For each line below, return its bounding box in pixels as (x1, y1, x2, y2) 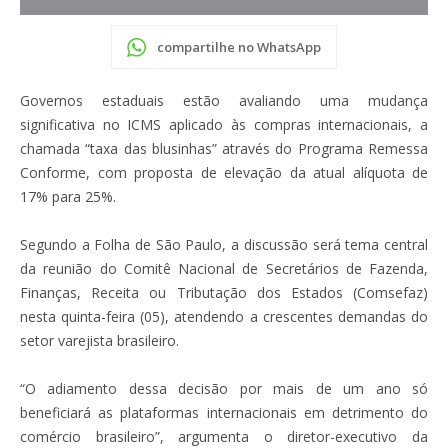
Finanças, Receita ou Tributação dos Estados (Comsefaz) (20, 282, 428, 302)
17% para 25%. (20, 186, 116, 206)
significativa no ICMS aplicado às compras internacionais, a (20, 114, 428, 134)
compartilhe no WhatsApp (157, 37, 321, 56)
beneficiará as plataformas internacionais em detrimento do (20, 402, 428, 422)
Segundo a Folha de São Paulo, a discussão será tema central (20, 234, 428, 254)
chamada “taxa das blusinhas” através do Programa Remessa (20, 138, 428, 158)
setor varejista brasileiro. (20, 330, 179, 350)
